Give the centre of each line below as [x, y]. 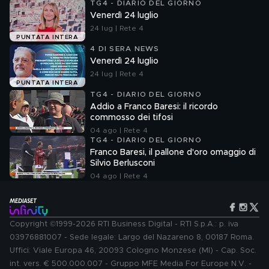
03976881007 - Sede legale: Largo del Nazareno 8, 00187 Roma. [132, 237]
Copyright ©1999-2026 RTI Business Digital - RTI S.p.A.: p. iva [124, 224]
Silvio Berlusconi [122, 163]
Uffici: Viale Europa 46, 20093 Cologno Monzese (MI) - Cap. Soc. [133, 251]
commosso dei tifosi [131, 118]
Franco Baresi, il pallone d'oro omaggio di [173, 153]
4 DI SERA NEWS [125, 49]
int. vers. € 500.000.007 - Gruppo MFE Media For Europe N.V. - [131, 264]
